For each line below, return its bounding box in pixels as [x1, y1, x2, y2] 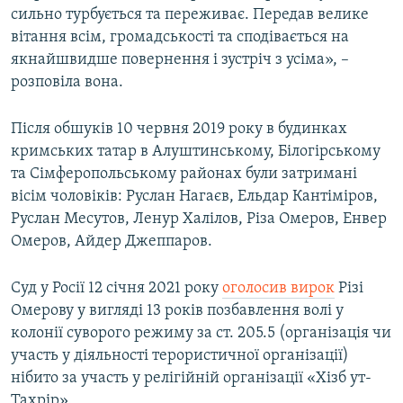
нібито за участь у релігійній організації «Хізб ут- [11, 370, 372, 388]
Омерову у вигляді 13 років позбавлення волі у [11, 302, 344, 320]
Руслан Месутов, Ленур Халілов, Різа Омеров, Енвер [11, 210, 387, 228]
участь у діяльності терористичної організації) [11, 347, 349, 365]
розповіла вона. [11, 74, 123, 92]
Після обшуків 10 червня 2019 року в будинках [11, 121, 347, 139]
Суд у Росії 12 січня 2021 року [11, 280, 222, 298]
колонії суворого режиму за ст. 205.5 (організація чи [11, 325, 391, 343]
